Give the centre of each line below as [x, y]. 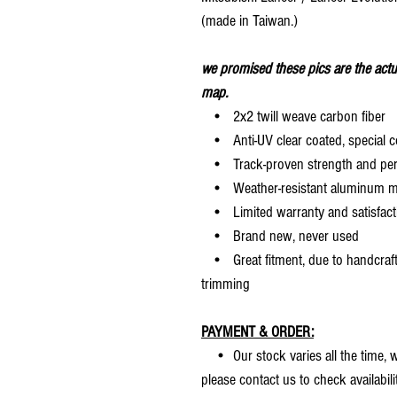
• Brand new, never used [280, 236]
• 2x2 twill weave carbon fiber [293, 116]
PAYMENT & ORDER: [257, 331]
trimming [226, 284]
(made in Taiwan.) [249, 20]
